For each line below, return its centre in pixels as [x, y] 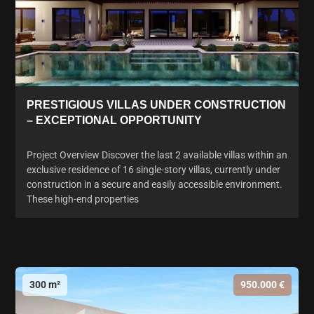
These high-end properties [83, 199]
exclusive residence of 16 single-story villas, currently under [153, 170]
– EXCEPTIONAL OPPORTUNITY [114, 121]
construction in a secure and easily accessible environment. [155, 185]
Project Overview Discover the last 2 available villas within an [157, 155]
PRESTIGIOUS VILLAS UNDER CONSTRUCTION [156, 105]
